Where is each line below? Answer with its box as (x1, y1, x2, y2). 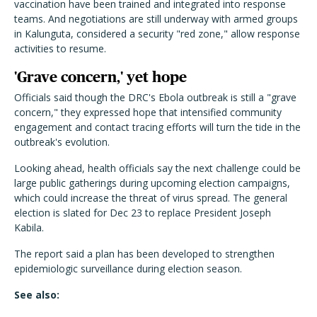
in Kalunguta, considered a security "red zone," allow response (14, 27, 300, 41)
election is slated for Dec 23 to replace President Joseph (14, 206, 271, 220)
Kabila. (14, 221, 44, 235)
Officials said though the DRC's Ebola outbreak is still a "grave (14, 91, 296, 105)
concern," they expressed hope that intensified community (14, 105, 282, 120)
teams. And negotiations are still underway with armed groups (14, 12, 298, 26)
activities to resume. (14, 42, 106, 56)
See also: (14, 288, 59, 302)
